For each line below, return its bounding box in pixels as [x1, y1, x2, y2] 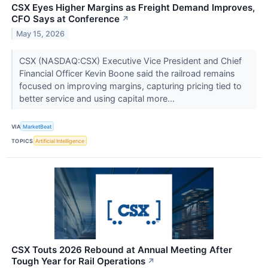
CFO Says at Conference [11, 13, 120, 25]
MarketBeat [23, 123, 52, 130]
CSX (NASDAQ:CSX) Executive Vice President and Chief [19, 56, 242, 66]
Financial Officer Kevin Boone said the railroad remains [19, 68, 235, 79]
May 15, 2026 [16, 29, 65, 38]
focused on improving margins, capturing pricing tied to [19, 81, 242, 92]
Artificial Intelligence [35, 137, 85, 144]
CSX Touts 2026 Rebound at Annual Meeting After [11, 244, 232, 256]
